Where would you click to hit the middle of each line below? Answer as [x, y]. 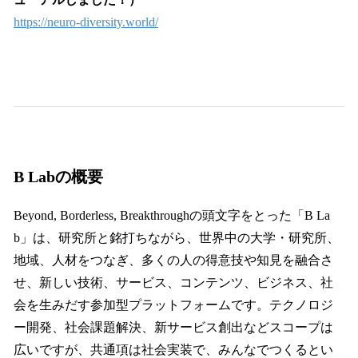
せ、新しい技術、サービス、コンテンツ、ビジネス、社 [173, 282]
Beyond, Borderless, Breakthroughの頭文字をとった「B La [172, 215]
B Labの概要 [58, 176]
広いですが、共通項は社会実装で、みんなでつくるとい [173, 349]
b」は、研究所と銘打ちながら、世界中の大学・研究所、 [177, 237]
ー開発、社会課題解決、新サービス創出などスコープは [173, 327]
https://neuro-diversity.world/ [86, 22]
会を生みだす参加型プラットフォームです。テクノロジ [173, 304]
